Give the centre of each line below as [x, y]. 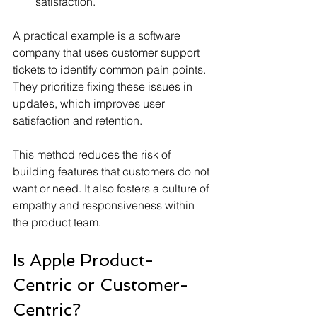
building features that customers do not [113, 171]
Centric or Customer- [100, 284]
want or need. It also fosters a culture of [112, 188]
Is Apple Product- [83, 260]
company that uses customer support [108, 52]
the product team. [57, 222]
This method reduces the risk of [93, 154]
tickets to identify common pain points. [111, 69]
